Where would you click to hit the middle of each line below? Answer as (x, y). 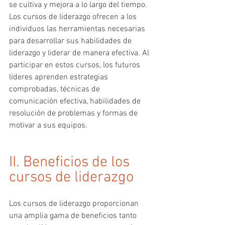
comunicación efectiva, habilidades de (76, 101)
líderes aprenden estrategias (60, 77)
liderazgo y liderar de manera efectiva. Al (80, 53)
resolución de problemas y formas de (74, 113)
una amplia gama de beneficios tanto (74, 216)
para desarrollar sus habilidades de (71, 41)
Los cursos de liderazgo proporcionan (75, 204)
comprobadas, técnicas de (55, 89)
